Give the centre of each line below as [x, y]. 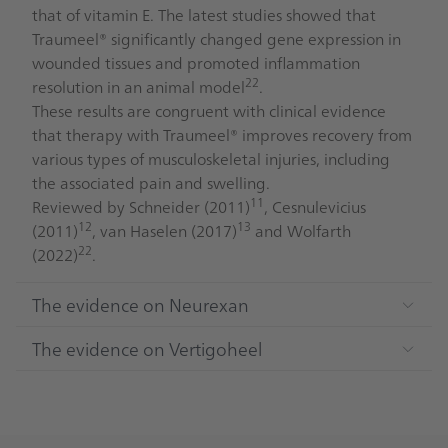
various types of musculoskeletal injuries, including [211, 158]
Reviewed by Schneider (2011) [141, 206]
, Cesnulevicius [315, 206]
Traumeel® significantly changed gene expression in [216, 38]
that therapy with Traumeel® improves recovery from [222, 134]
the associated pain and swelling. [151, 182]
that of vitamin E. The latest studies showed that [204, 14]
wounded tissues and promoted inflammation [196, 62]
